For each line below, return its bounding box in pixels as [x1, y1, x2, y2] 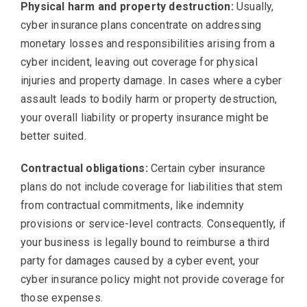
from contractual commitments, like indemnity [21, 198, 244, 212]
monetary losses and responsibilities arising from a [21, 36, 275, 50]
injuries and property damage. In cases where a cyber [21, 73, 282, 87]
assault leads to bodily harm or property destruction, [21, 92, 278, 106]
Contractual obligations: [21, 161, 151, 175]
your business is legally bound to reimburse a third [21, 235, 270, 249]
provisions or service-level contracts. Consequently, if [21, 217, 286, 230]
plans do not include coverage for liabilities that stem [21, 180, 283, 193]
